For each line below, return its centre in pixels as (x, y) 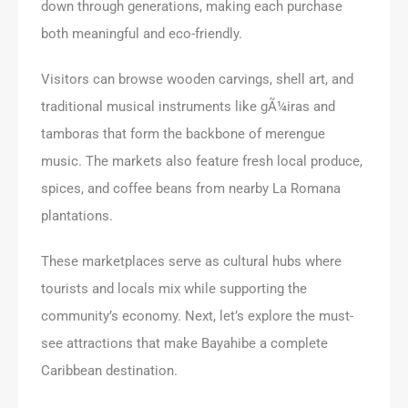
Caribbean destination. (109, 370)
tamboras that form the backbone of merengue (183, 133)
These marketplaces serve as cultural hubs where (191, 261)
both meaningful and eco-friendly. (142, 33)
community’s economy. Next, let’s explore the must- (197, 316)
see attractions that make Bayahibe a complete (184, 343)
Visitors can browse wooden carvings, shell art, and (197, 79)
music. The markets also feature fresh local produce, (202, 161)
